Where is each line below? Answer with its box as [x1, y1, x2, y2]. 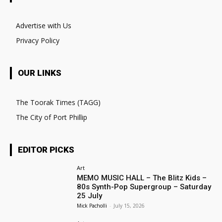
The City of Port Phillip [16, 112, 87, 122]
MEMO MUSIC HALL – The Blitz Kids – [77, 173, 207, 182]
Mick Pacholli [77, 202, 108, 209]
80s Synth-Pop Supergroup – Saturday [77, 182, 212, 191]
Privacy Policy [16, 35, 59, 45]
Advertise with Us [16, 20, 71, 30]
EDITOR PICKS [18, 144, 74, 155]
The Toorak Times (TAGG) [16, 97, 101, 107]
